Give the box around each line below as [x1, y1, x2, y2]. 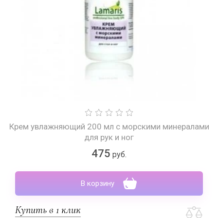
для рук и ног [84, 132, 134, 142]
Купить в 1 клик [15, 203, 81, 216]
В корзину [81, 179, 114, 188]
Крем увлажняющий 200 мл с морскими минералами [9, 122, 209, 131]
